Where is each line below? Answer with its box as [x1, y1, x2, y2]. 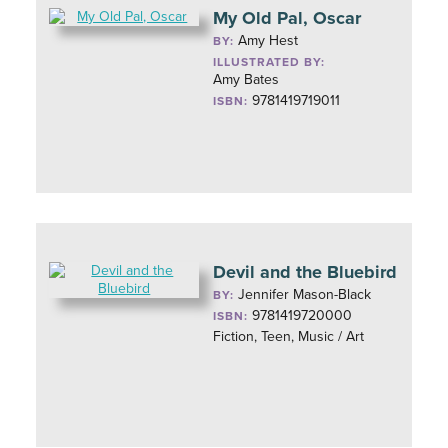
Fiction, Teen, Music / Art [213, 328, 365, 345]
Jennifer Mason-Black [238, 286, 372, 303]
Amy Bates [213, 71, 280, 88]
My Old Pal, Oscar [213, 7, 362, 29]
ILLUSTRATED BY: [213, 55, 326, 69]
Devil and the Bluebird [213, 261, 398, 283]
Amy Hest [238, 32, 299, 49]
